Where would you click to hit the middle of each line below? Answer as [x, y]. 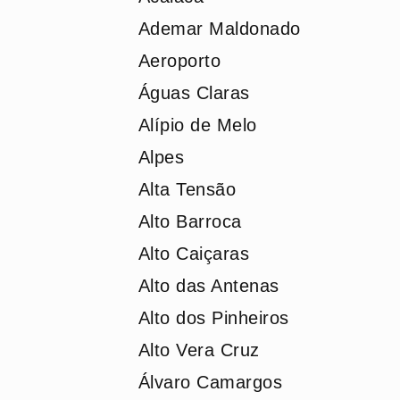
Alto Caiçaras [193, 254]
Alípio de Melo [197, 125]
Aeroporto [179, 61]
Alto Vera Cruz [199, 350]
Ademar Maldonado [219, 29]
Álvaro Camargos [210, 382]
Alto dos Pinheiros [213, 318]
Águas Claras [194, 93]
